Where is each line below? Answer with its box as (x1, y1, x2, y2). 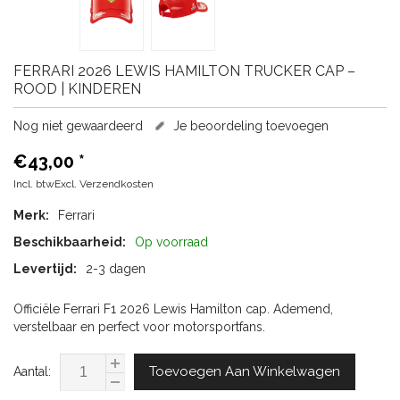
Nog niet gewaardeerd (13, 119, 143, 134)
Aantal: (13, 364, 51, 379)
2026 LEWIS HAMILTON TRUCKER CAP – (78, 62, 355, 80)
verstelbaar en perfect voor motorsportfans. (13, 320, 265, 335)
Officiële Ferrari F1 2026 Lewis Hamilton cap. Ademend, (13, 302, 333, 317)
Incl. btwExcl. (13, 178, 79, 191)
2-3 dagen (86, 262, 146, 277)
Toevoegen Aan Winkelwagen (149, 363, 340, 380)
